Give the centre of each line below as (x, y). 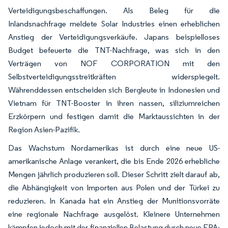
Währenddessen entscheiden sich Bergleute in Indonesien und (114, 90)
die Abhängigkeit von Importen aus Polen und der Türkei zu (114, 187)
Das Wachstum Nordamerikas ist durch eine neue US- (114, 148)
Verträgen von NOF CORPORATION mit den (114, 63)
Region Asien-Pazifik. (44, 129)
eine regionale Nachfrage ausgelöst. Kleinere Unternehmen (114, 214)
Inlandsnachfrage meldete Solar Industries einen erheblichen (114, 23)
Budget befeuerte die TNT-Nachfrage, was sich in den (114, 50)
